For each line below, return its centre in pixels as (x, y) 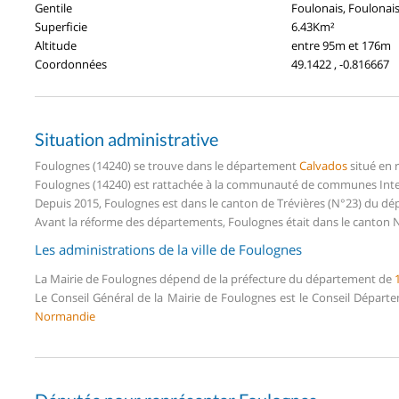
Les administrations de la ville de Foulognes (168, 249)
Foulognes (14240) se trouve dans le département (167, 165)
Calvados (323, 165)
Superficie (61, 26)
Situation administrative (126, 138)
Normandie (65, 316)
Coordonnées (71, 64)
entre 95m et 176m (341, 45)
